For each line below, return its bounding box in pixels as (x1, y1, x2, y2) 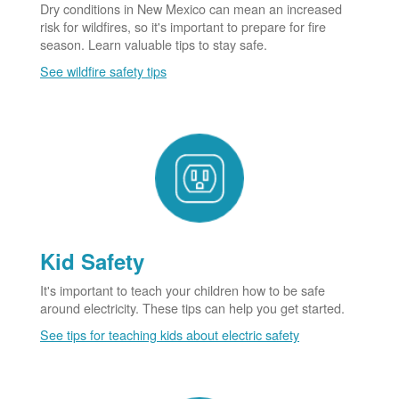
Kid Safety (40, 245, 144, 276)
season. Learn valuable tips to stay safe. (40, 34, 267, 53)
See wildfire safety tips (40, 61, 167, 80)
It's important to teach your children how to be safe (40, 280, 325, 299)
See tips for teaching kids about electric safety (40, 324, 299, 344)
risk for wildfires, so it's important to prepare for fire (40, 16, 326, 36)
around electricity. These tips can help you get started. (40, 297, 345, 317)
